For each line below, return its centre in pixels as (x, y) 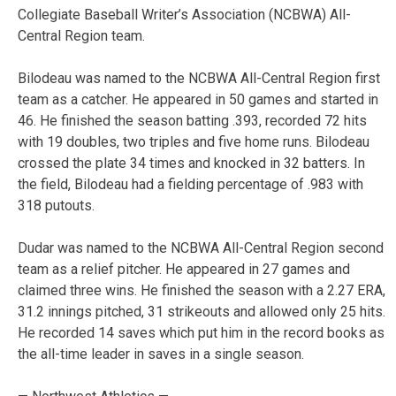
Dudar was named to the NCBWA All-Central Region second (201, 247)
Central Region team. (81, 35)
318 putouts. (56, 205)
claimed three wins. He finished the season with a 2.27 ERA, (202, 290)
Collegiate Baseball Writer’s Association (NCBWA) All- (184, 14)
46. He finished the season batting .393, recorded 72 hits (192, 120)
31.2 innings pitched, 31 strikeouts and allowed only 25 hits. (202, 311)
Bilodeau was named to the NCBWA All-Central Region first (199, 78)
